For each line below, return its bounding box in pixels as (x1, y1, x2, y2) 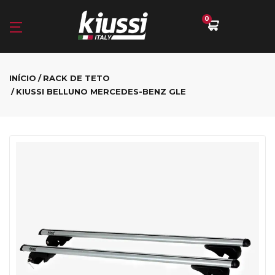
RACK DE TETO (43, 73, 110, 83)
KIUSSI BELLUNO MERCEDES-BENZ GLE (16, 87, 186, 96)
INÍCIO (9, 73, 36, 83)
